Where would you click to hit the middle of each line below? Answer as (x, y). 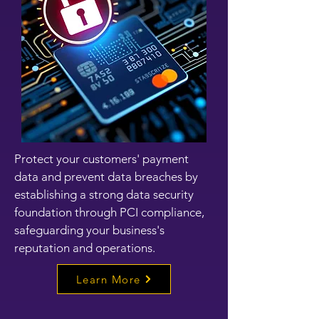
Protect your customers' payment (101, 159)
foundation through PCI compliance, (109, 212)
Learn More (108, 279)
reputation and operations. (85, 248)
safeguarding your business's (89, 230)
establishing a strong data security (104, 194)
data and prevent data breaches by (106, 177)
